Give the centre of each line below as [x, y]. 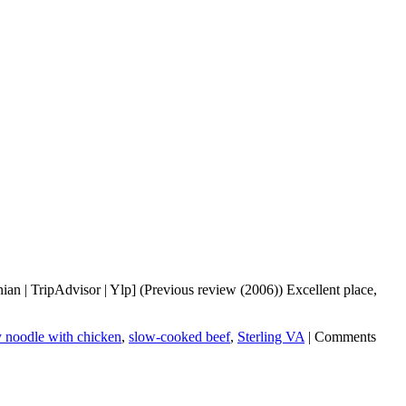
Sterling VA [271, 336]
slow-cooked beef [179, 336]
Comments [345, 336]
